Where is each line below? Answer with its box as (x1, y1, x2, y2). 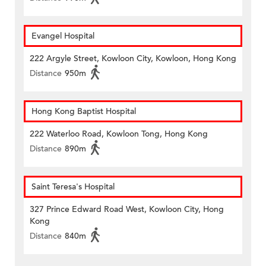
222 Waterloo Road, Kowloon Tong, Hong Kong (30, 128, 208, 140)
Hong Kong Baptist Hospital (31, 106, 136, 118)
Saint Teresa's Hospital (31, 181, 115, 193)
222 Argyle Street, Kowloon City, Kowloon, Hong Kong (30, 53, 236, 65)
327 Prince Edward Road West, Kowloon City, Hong (30, 204, 224, 216)
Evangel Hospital (31, 30, 94, 42)
